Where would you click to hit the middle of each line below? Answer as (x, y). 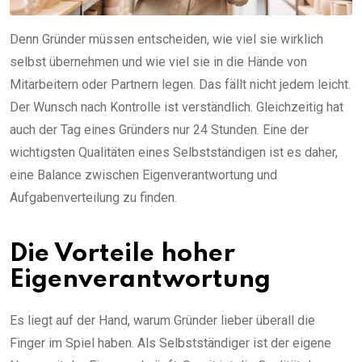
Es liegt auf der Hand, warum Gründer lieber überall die (162, 321)
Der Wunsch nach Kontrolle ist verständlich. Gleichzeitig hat (177, 107)
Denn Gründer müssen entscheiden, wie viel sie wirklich (166, 40)
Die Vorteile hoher (122, 255)
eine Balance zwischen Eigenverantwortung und (143, 175)
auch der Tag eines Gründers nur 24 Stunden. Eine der (159, 130)
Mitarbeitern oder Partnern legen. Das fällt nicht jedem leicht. (180, 85)
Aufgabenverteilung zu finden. (93, 198)
